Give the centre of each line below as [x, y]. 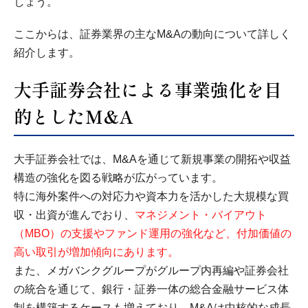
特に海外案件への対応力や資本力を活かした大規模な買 [151, 196]
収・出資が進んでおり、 [74, 214]
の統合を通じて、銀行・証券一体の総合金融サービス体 [151, 289]
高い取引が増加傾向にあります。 [96, 252]
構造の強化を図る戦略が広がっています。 [118, 177]
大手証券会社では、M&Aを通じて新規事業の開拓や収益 [152, 159]
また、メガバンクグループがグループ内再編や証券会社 [151, 270]
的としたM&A [74, 115]
